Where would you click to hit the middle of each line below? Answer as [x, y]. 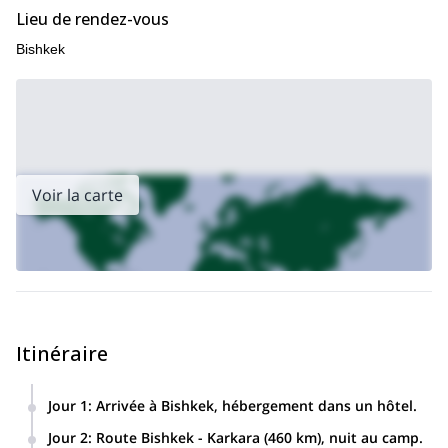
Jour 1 [68, 405]
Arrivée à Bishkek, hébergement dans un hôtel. [256, 405]
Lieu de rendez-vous [92, 19]
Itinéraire [62, 353]
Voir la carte [77, 195]
